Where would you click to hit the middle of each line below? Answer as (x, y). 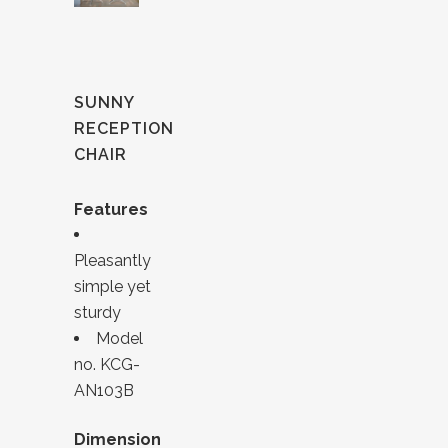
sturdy (97, 313)
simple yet (112, 287)
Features (111, 210)
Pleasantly (112, 261)
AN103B (104, 391)
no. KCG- (107, 365)
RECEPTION (124, 129)
